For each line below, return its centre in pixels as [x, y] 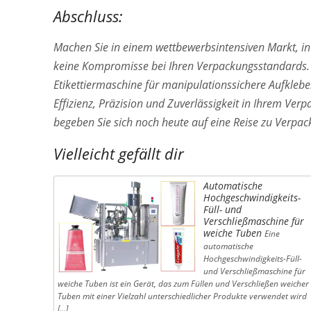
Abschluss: [88, 16]
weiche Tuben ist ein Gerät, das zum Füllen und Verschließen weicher [183, 283]
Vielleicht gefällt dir [119, 153]
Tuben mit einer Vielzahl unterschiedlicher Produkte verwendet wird [182, 296]
